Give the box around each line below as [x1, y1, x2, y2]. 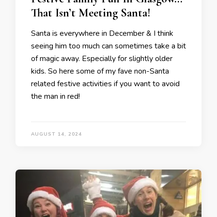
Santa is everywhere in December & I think [31, 28, 173, 39]
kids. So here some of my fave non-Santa [31, 66, 169, 77]
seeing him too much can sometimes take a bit [31, 41, 186, 51]
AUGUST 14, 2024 [31, 131, 82, 138]
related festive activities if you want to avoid [31, 78, 180, 89]
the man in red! [31, 91, 80, 102]
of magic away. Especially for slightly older [31, 53, 172, 64]
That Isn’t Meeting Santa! [31, 6, 151, 20]
